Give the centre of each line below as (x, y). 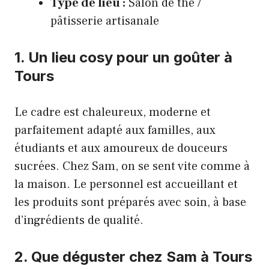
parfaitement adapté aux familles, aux (115, 130)
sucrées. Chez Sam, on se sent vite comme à (132, 166)
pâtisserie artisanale (105, 21)
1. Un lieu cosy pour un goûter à (123, 57)
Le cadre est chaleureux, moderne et (113, 112)
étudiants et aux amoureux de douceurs (121, 148)
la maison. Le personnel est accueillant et (126, 184)
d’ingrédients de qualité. (79, 220)
